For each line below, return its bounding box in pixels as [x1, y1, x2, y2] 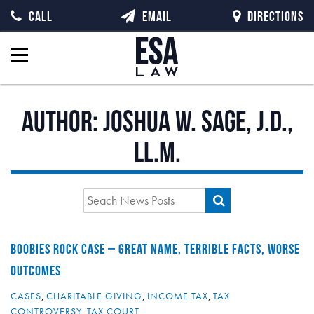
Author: [21, 104, 103, 137]
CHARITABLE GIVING [46, 289, 142, 302]
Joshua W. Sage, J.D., [102, 104, 293, 137]
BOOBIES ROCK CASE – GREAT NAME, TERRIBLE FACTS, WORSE [11, 241, 300, 257]
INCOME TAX [147, 289, 208, 302]
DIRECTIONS [247, 8, 303, 24]
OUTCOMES [11, 263, 61, 278]
